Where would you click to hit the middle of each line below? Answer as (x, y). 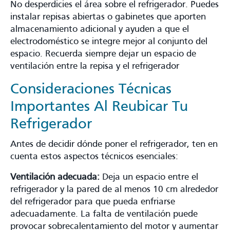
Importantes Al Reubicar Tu (99, 107)
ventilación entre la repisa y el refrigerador (95, 66)
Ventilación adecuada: (55, 177)
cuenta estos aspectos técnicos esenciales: (94, 157)
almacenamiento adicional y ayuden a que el (100, 29)
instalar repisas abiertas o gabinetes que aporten (108, 17)
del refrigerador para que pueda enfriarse (93, 202)
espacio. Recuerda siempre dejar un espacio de (103, 54)
